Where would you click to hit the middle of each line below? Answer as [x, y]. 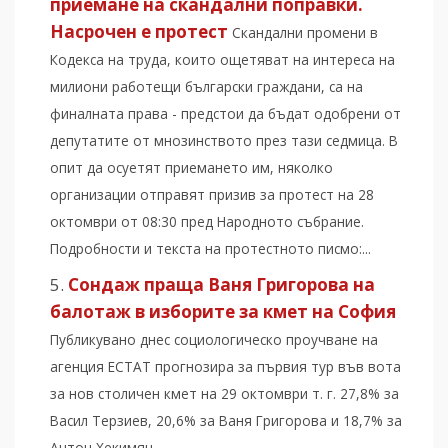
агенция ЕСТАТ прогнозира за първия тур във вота [225, 367]
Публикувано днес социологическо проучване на [214, 340]
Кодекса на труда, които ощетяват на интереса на [222, 60]
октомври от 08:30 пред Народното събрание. [207, 222]
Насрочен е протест [139, 32]
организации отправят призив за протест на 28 [212, 195]
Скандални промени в [305, 33]
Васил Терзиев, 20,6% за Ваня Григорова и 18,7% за [226, 421]
